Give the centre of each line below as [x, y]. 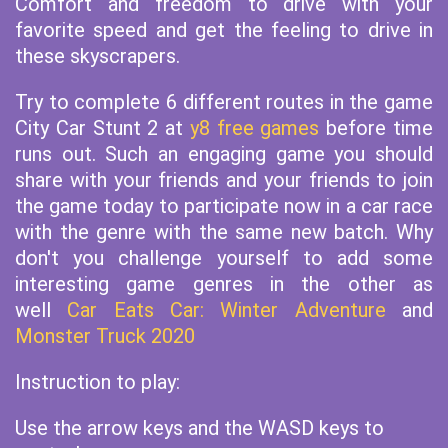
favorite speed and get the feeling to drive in [224, 30]
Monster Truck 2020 [105, 336]
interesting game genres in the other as [224, 284]
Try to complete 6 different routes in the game [224, 102]
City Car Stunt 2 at [102, 128]
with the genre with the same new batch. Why [224, 232]
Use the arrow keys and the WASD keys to [199, 428]
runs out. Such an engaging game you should [224, 154]
